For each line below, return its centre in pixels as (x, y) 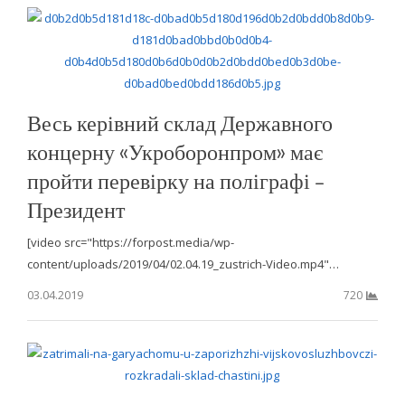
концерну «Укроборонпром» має (174, 152)
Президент (75, 210)
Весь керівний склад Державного (179, 123)
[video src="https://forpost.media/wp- (130, 243)
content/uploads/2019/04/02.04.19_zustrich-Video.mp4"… (183, 264)
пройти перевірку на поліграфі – (175, 181)
